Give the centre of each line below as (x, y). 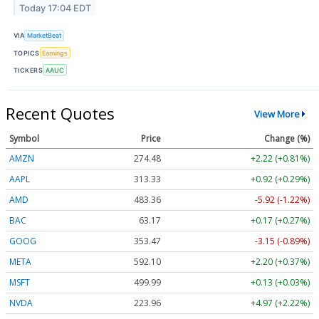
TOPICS (27, 53)
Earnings (55, 53)
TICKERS (28, 70)
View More (277, 114)
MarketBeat (45, 36)
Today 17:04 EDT (56, 8)
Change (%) (287, 139)
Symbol (24, 139)
